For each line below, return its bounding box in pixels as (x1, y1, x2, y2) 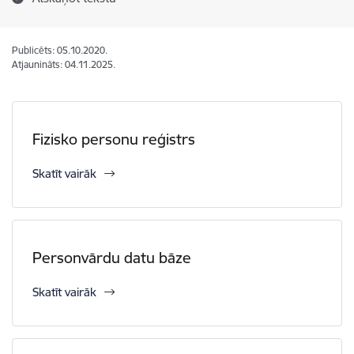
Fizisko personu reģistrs (32, 130, 195, 149)
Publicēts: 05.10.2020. (12, 44, 107, 56)
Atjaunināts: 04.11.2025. (12, 58, 115, 70)
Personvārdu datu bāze (32, 248, 191, 267)
